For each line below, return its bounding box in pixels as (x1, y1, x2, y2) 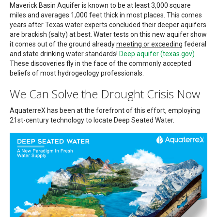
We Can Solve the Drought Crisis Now (10, 86, 200, 102)
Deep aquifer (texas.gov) (119, 50, 195, 58)
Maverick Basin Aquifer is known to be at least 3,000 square (10, 1, 191, 10)
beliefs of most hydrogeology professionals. (10, 69, 144, 77)
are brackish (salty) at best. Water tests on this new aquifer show (10, 31, 207, 39)
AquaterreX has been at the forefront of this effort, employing (10, 107, 200, 115)
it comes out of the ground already (10, 40, 116, 48)
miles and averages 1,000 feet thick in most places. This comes (10, 11, 202, 19)
